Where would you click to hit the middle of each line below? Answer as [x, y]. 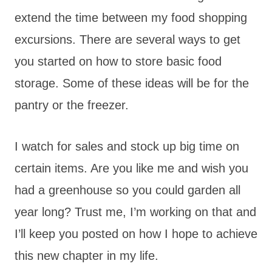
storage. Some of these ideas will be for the [132, 83]
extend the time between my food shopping [131, 17]
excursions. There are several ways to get [127, 39]
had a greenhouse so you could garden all [127, 190]
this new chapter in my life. [87, 255]
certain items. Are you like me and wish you [131, 168]
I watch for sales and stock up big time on [127, 146]
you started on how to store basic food [118, 61]
